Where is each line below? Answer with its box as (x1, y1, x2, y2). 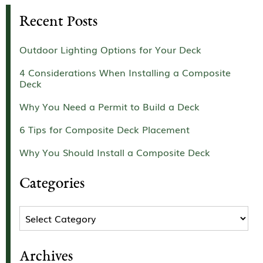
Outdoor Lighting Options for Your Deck (19, 42, 201, 57)
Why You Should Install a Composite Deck (19, 145, 210, 160)
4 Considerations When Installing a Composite (19, 65, 231, 80)
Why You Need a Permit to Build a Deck (19, 99, 200, 114)
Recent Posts (19, 11, 97, 35)
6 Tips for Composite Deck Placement (19, 122, 190, 137)
